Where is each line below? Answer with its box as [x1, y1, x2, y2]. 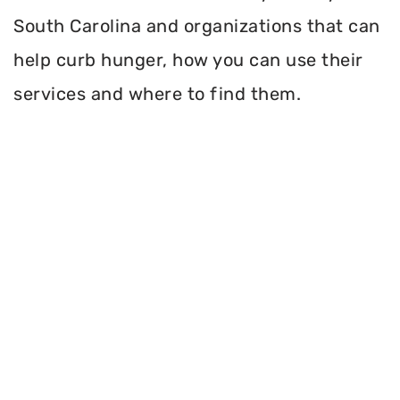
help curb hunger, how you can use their [13, 49, 363, 71]
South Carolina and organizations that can [13, 15, 380, 37]
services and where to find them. [13, 83, 301, 105]
